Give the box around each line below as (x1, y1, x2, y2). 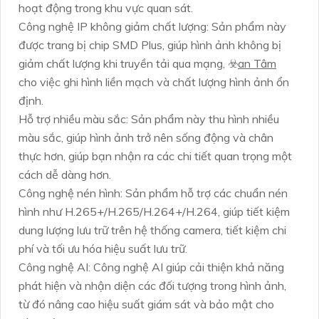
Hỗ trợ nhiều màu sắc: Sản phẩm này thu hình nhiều (19, 112, 279, 127)
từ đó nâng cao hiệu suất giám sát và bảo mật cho (19, 297, 274, 312)
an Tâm (238, 56, 276, 71)
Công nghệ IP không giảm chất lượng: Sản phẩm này (19, 19, 286, 34)
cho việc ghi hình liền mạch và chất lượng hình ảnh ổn (19, 75, 289, 90)
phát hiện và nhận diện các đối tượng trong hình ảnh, (19, 278, 286, 293)
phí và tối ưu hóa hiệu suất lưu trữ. (19, 241, 187, 256)
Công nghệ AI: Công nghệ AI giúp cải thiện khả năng (19, 260, 284, 275)
